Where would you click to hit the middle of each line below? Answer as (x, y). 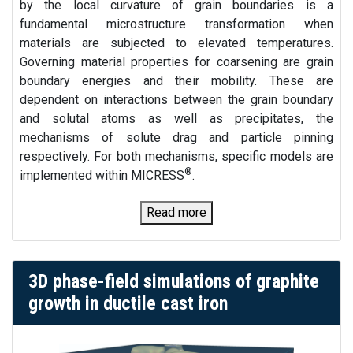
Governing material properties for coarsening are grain (176, 62)
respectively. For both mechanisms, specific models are (176, 157)
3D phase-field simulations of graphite (174, 282)
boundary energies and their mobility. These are (176, 81)
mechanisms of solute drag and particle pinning (176, 138)
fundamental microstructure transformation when (176, 24)
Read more (176, 213)
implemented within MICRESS (102, 176)
